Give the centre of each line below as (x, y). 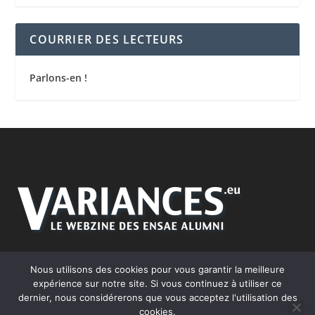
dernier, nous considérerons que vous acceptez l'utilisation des (157, 297)
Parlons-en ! (59, 78)
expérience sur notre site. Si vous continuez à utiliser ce (157, 283)
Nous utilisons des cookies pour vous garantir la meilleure (157, 269)
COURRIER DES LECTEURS (107, 40)
